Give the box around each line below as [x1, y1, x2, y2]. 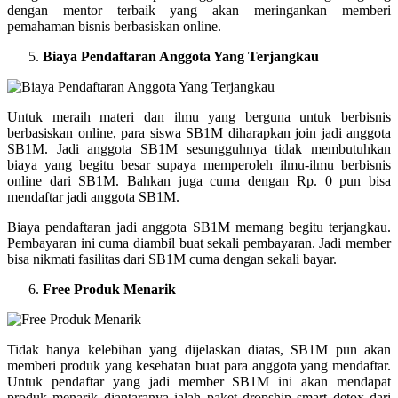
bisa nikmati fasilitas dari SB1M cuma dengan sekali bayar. [7, 251, 337, 267]
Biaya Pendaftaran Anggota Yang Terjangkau [43, 48, 319, 64]
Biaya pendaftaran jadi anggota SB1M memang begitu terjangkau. [7, 219, 391, 235]
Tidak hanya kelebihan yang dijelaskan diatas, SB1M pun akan [7, 341, 391, 357]
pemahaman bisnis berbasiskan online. [7, 18, 221, 34]
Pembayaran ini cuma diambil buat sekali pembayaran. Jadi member [7, 235, 391, 251]
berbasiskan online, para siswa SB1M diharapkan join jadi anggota [7, 124, 391, 140]
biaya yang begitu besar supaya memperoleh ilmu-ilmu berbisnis [7, 156, 391, 172]
